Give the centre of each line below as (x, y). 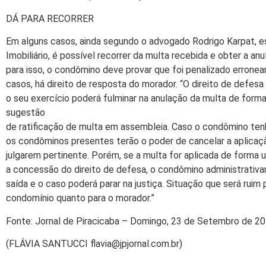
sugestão (26, 113)
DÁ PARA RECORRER (50, 18)
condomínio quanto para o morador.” (80, 198)
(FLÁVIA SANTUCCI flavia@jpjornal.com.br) (94, 243)
